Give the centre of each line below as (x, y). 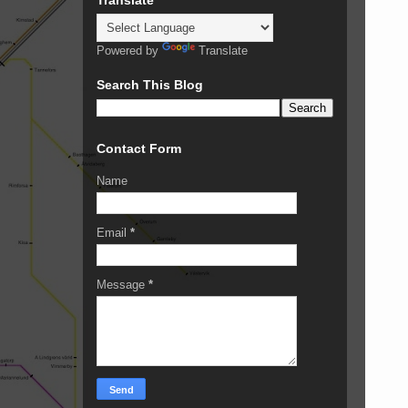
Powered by (129, 50)
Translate (223, 50)
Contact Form (139, 148)
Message (122, 284)
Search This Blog (150, 84)
